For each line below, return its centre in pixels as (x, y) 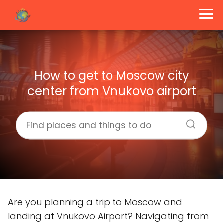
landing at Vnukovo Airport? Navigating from (108, 216)
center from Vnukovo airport (111, 91)
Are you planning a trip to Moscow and (95, 202)
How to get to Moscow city (111, 75)
